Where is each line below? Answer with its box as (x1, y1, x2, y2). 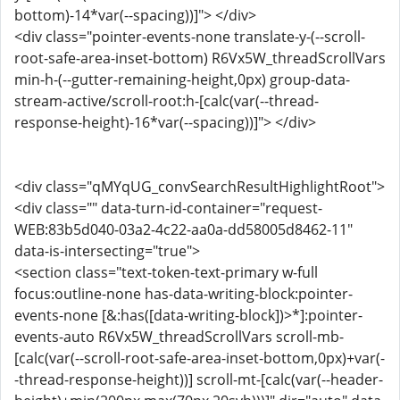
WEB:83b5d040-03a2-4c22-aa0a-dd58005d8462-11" (14, 220, 353, 239)
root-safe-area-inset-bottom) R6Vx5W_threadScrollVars (14, 48, 386, 68)
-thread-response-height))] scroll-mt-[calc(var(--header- (14, 370, 383, 389)
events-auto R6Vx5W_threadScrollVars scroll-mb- (14, 327, 344, 346)
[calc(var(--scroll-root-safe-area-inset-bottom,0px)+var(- (14, 348, 385, 368)
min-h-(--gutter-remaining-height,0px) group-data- (14, 70, 350, 89)
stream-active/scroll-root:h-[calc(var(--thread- (14, 91, 319, 111)
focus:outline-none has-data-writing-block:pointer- (14, 284, 353, 304)
